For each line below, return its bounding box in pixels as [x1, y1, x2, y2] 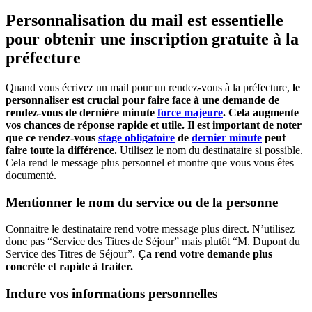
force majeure [157, 106, 223, 118]
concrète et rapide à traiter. [6, 260, 133, 273]
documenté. [6, 169, 56, 181]
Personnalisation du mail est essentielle [6, 11, 283, 30]
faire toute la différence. [6, 143, 120, 156]
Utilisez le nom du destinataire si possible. [120, 143, 303, 156]
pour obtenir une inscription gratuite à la [6, 30, 299, 49]
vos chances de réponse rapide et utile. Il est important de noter [6, 118, 302, 131]
